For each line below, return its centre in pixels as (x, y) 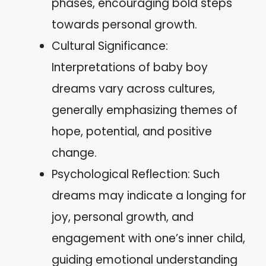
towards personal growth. (124, 24)
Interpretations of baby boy (130, 67)
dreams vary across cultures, (133, 88)
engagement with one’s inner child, (148, 238)
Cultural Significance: (110, 46)
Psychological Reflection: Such (136, 174)
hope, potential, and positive (132, 131)
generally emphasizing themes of (145, 110)
